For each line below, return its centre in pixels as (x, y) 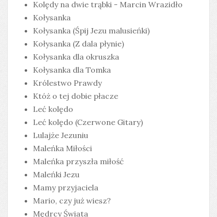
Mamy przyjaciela (66, 187)
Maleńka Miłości (62, 148)
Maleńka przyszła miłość (78, 161)
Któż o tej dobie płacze (76, 96)
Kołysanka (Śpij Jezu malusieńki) (91, 31)
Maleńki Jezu (56, 174)
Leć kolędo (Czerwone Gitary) (88, 122)
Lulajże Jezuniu (61, 135)
